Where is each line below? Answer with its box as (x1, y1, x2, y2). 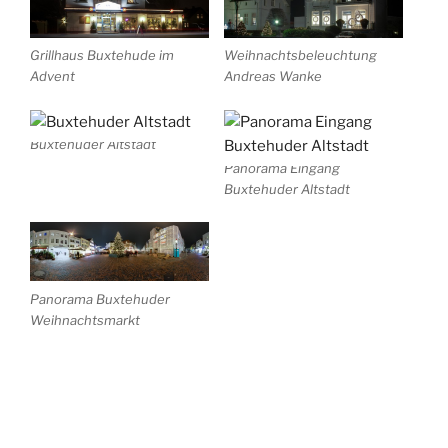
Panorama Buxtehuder (30, 291, 170, 308)
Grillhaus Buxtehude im (30, 47, 174, 64)
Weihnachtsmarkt (30, 312, 140, 329)
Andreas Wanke (224, 68, 322, 85)
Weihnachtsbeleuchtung (224, 47, 377, 64)
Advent (30, 68, 75, 85)
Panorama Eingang (224, 159, 340, 176)
